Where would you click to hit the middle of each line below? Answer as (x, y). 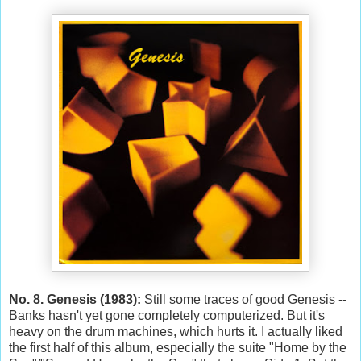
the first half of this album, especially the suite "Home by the (178, 347)
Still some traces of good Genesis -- (244, 299)
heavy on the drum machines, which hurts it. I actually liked (176, 331)
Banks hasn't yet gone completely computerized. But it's (167, 315)
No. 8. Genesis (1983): (75, 299)
